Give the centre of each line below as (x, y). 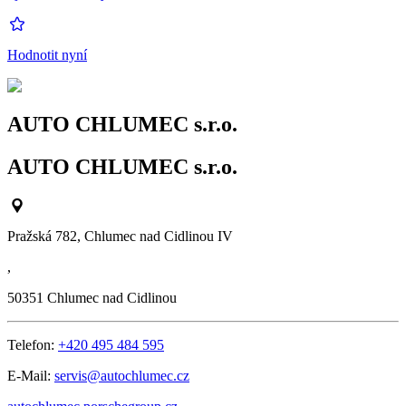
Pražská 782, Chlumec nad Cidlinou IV (120, 237)
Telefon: (33, 345)
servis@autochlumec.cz (122, 376)
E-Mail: (31, 376)
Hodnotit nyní (47, 55)
